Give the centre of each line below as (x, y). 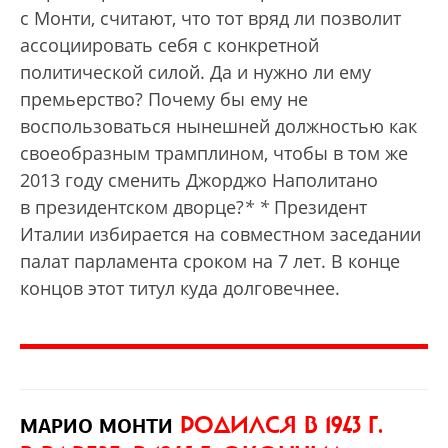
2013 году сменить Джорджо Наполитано (199, 180)
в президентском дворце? (132, 207)
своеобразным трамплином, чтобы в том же (216, 153)
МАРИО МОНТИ (96, 426)
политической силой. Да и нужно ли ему (195, 72)
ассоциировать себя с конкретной (169, 45)
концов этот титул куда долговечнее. (180, 288)
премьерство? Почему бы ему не (164, 99)
